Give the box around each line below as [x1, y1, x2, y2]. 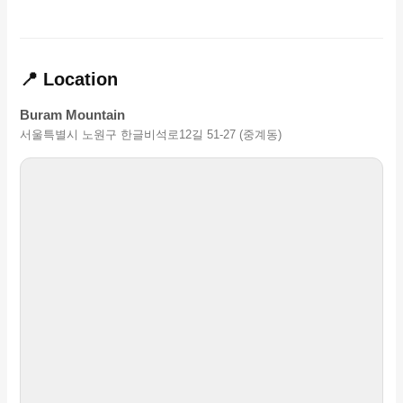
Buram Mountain [20, 108, 126, 123]
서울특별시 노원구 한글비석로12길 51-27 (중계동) [20, 128, 282, 142]
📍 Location [20, 69, 119, 90]
